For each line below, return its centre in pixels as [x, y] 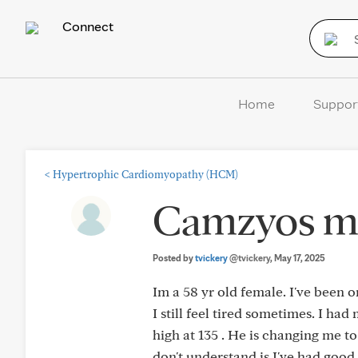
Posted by [174, 258]
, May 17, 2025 [298, 258]
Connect [86, 26]
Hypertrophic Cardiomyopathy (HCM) [145, 174]
